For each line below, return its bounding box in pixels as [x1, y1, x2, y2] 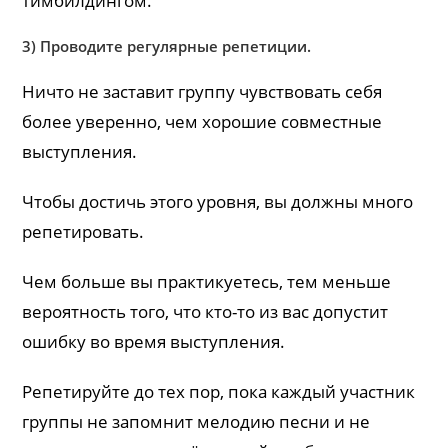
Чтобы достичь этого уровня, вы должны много [22, 189, 414, 213]
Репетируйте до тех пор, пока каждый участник [22, 379, 416, 403]
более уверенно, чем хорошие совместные [22, 109, 383, 133]
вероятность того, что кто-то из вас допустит [22, 299, 389, 323]
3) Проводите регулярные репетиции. [22, 35, 312, 56]
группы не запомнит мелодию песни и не [22, 409, 371, 433]
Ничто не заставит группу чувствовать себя [22, 79, 383, 103]
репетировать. [22, 219, 145, 243]
